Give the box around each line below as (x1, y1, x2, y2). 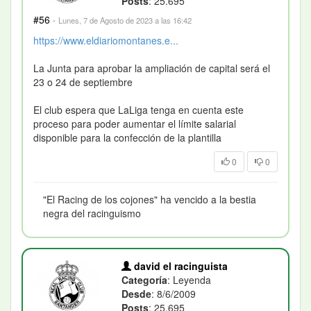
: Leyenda (167, 272, 212, 287)
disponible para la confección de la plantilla (33, 130, 221, 144)
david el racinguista (131, 258, 228, 273)
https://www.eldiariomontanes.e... (33, 33, 178, 47)
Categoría (121, 272, 168, 287)
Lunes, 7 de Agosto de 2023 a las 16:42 (58, 14, 192, 26)
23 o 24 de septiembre (33, 74, 133, 89)
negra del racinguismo (43, 205, 141, 220)
